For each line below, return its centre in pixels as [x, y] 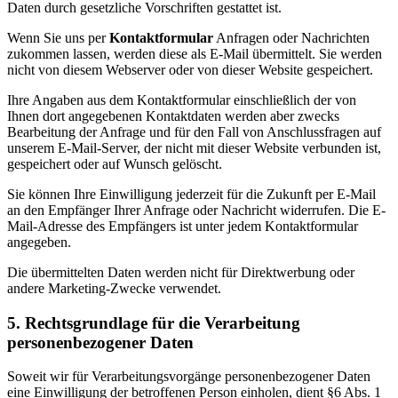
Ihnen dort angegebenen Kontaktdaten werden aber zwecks [173, 115]
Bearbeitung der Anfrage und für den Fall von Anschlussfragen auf [194, 131]
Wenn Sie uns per [58, 37]
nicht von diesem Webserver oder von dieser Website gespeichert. [190, 69]
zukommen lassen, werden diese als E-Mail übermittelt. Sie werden [195, 53]
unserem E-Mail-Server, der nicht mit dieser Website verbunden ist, [194, 147]
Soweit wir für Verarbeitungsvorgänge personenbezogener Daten [189, 377]
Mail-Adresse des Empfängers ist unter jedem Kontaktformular [183, 226]
